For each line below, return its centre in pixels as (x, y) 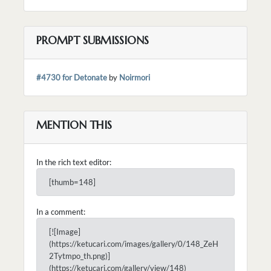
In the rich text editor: (74, 162)
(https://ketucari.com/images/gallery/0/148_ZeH (134, 243)
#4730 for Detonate (72, 77)
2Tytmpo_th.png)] (80, 256)
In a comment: (61, 211)
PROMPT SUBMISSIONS (93, 40)
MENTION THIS (74, 125)
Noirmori (135, 77)
